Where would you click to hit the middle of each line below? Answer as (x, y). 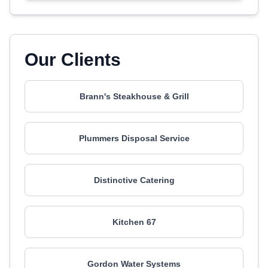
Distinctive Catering (134, 180)
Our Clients (73, 60)
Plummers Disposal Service (134, 138)
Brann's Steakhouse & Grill (134, 96)
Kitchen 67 (134, 222)
